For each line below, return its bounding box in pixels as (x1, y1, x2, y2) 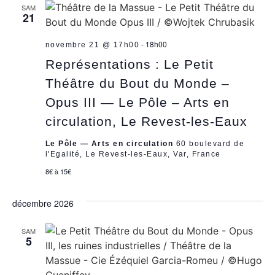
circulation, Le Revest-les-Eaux (45, 114, 247, 128)
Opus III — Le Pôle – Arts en (45, 95, 230, 109)
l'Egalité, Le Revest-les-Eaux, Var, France (45, 149, 221, 158)
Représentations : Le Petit (45, 56, 214, 71)
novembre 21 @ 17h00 (45, 40, 139, 49)
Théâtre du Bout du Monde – (45, 76, 230, 90)
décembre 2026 (12, 196, 74, 209)
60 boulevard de (176, 139, 244, 148)
